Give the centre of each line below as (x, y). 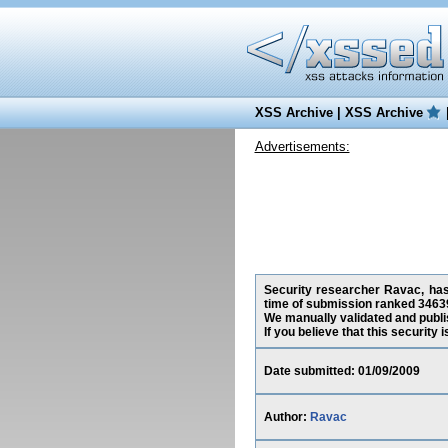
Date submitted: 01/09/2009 (341, 371)
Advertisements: (302, 146)
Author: (286, 417)
